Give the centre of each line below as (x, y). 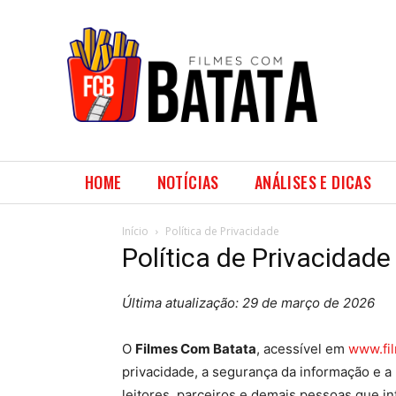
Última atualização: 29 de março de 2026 (248, 303)
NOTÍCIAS (188, 182)
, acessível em (302, 349)
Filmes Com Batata (196, 349)
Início (135, 231)
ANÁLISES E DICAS (313, 182)
